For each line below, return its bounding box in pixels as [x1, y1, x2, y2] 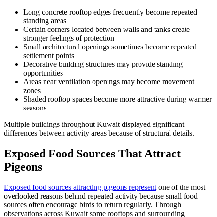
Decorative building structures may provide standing [23, 60, 183, 68]
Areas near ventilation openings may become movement [23, 77, 194, 86]
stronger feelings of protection [23, 33, 114, 42]
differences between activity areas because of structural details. [4, 128, 194, 137]
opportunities [23, 68, 63, 77]
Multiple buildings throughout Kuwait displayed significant [4, 120, 184, 128]
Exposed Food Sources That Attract [4, 147, 181, 160]
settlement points [23, 51, 74, 60]
